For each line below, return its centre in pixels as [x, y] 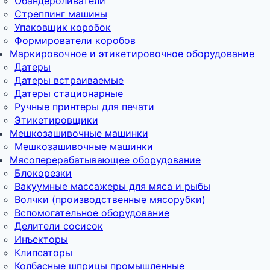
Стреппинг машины [61, 14]
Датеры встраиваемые [69, 80]
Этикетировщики [56, 120]
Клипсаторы [43, 252]
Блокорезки [43, 173]
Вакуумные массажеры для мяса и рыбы [112, 186]
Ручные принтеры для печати [84, 106]
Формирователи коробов [75, 40]
